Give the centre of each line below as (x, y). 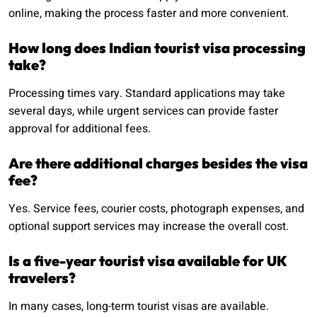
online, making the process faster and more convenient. (149, 14)
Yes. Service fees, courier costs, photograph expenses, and (156, 209)
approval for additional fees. (80, 129)
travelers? (42, 278)
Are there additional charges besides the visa (158, 163)
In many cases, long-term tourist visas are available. (139, 307)
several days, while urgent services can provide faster (143, 111)
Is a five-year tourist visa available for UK (148, 261)
